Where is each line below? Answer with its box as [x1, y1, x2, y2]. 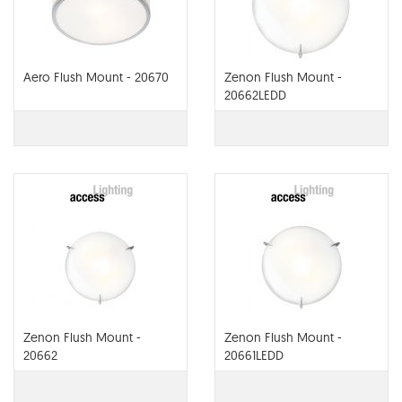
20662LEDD [224, 87, 286, 103]
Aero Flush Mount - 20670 [23, 69, 169, 85]
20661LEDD [224, 347, 284, 363]
